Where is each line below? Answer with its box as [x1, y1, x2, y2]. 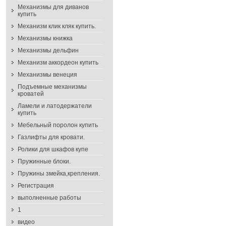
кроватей [18, 90, 44, 97]
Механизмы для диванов [18, 4, 89, 11]
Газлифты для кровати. [18, 134, 85, 141]
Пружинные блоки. [18, 158, 71, 165]
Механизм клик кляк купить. [18, 23, 96, 30]
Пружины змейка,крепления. [18, 170, 100, 177]
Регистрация [18, 182, 54, 189]
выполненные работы [18, 194, 81, 201]
